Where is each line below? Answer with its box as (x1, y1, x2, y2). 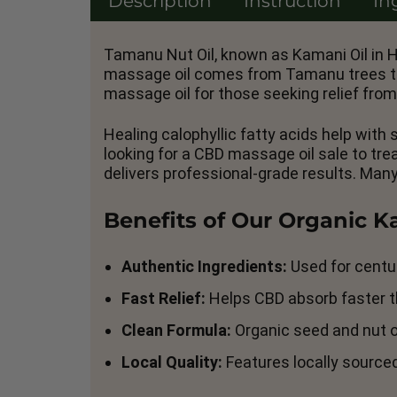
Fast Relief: (121, 289, 206, 307)
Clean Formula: (121, 321, 231, 339)
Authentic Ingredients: (121, 257, 287, 276)
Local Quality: (121, 353, 222, 371)
